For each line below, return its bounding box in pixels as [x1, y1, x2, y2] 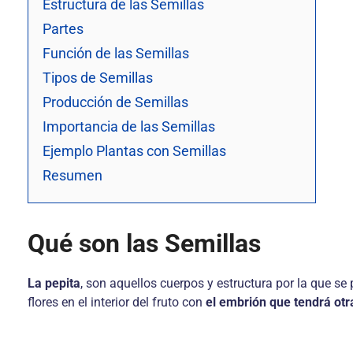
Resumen [43, 167, 106, 184]
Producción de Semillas [43, 94, 188, 110]
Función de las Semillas [43, 45, 189, 61]
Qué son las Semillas [28, 229, 261, 258]
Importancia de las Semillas [43, 118, 215, 135]
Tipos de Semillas [43, 69, 153, 86]
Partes [43, 20, 87, 37]
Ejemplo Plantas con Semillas [43, 143, 226, 159]
